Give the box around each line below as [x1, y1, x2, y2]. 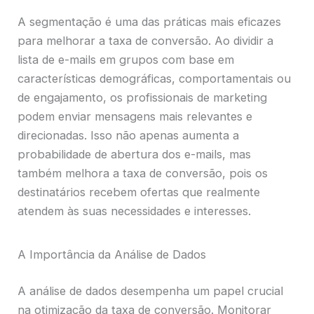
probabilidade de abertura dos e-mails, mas [18, 147, 252, 162]
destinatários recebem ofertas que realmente [18, 185, 261, 200]
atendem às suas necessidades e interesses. [18, 204, 252, 219]
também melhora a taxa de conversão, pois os [18, 166, 268, 181]
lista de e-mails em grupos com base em [18, 53, 235, 67]
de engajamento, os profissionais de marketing [18, 90, 268, 105]
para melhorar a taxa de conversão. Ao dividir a [18, 34, 274, 48]
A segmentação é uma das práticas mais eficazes [18, 15, 282, 29]
